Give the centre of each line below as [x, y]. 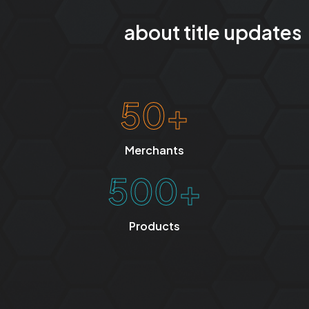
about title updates [114, 32]
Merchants [154, 150]
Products [154, 226]
